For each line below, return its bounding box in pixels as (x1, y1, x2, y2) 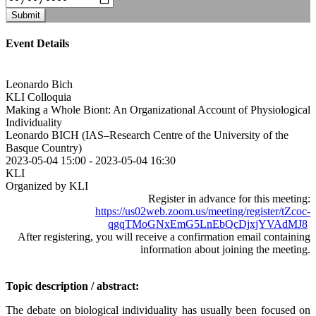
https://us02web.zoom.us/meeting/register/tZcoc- (95, 205, 310, 217)
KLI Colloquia (6, 90, 71, 103)
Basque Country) (6, 141, 82, 154)
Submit (11, 10, 40, 20)
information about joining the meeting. (140, 243, 310, 255)
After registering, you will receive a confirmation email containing (18, 230, 310, 243)
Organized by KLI (6, 179, 88, 192)
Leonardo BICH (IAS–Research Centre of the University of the (6, 128, 288, 141)
